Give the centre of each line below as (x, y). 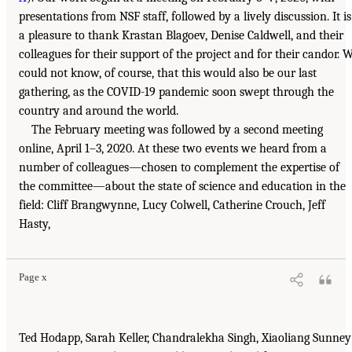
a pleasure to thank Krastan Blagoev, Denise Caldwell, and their (181, 35)
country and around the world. (99, 110)
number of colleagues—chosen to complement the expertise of (179, 167)
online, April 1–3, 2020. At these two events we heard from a (173, 148)
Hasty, (35, 224)
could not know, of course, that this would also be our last (168, 73)
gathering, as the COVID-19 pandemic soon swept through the (176, 92)
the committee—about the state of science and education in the (182, 186)
